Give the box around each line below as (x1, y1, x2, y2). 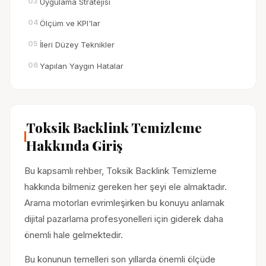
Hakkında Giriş (26, 137, 122, 154)
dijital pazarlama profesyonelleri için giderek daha (24, 213, 223, 224)
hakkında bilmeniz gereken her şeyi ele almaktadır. (24, 181, 227, 192)
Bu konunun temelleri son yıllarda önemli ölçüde (24, 254, 216, 265)
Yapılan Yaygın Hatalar (40, 61, 123, 71)
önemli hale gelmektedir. (24, 229, 123, 240)
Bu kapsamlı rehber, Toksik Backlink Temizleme (24, 165, 217, 176)
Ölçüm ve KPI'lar (40, 18, 100, 28)
